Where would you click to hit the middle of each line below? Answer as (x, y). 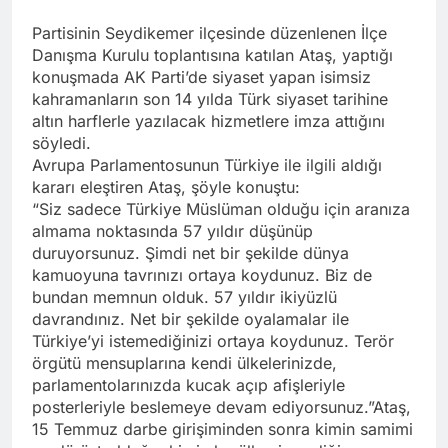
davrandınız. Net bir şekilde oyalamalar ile (190, 318)
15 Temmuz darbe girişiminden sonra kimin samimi (222, 428)
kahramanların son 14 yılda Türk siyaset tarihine (210, 98)
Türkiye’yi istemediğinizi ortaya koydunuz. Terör (213, 340)
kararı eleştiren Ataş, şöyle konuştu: (166, 186)
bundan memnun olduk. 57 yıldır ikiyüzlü (184, 296)
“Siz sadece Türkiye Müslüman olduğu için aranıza (221, 208)
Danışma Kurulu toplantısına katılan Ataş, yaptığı (212, 54)
